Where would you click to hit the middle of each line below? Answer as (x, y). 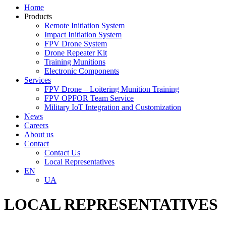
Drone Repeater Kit (76, 53)
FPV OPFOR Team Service (89, 98)
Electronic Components (82, 71)
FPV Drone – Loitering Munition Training (112, 89)
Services (38, 80)
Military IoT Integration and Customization (113, 107)
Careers (36, 125)
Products (38, 16)
